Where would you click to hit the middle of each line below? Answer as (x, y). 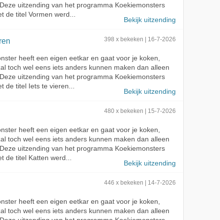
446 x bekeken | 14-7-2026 (140, 182)
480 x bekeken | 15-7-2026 (140, 111)
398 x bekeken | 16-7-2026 (140, 39)
